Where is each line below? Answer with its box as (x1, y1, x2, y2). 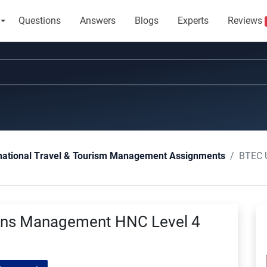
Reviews (227, 15, 265, 26)
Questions (18, 15, 61, 26)
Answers (79, 15, 116, 26)
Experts (177, 15, 209, 26)
